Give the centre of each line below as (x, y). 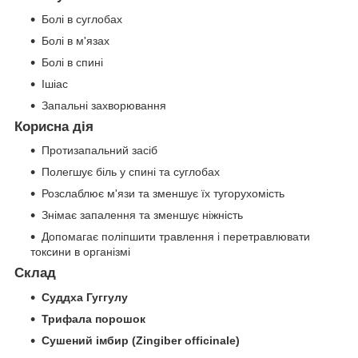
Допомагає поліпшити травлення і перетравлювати (176, 237)
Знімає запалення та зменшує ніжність (142, 215)
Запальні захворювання (104, 105)
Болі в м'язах (76, 40)
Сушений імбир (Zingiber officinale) (141, 341)
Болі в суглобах (82, 19)
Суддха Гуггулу (85, 298)
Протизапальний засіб (99, 151)
